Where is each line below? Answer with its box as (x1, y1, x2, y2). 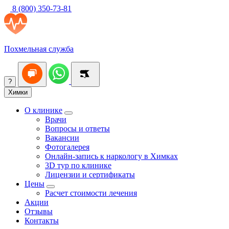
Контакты (25, 216, 59, 225)
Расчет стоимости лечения (45, 189, 137, 197)
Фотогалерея (45, 143, 89, 151)
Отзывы (25, 207, 53, 216)
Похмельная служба (4, 44, 74, 53)
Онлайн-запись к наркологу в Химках (45, 152, 178, 161)
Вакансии (45, 133, 79, 142)
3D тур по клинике (45, 161, 111, 170)
